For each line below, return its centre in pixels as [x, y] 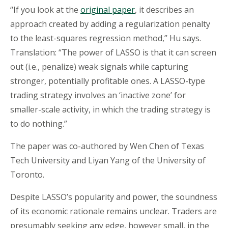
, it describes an [164, 10]
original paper [108, 10]
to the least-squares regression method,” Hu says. [106, 38]
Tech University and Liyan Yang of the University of [108, 161]
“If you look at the [45, 10]
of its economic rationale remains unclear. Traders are [113, 211]
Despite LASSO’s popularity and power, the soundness [114, 197]
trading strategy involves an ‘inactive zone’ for [98, 95]
